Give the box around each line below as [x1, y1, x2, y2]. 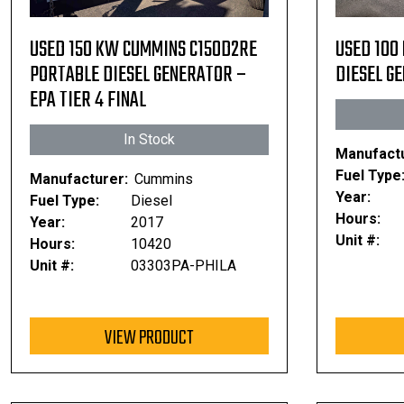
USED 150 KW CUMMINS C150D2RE [30, 33, 257, 67]
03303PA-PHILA [130, 257, 236, 274]
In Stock [123, 131, 175, 148]
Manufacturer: [30, 170, 128, 188]
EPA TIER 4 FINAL [30, 84, 146, 117]
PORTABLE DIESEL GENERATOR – [30, 59, 246, 92]
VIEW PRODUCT [105, 322, 194, 354]
